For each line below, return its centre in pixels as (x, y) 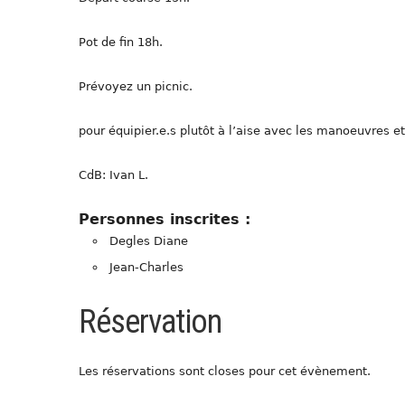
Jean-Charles (146, 267)
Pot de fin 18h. (121, 42)
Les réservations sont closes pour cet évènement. (225, 371)
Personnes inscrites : (165, 219)
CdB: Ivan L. (113, 174)
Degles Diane (149, 240)
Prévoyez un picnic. (136, 86)
